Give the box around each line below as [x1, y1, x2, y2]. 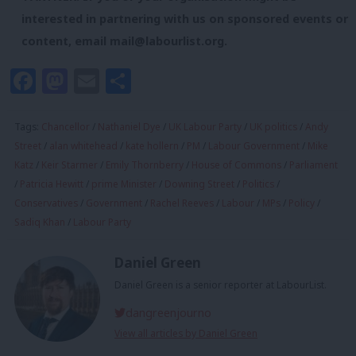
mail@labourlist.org [110, 33, 224, 48]
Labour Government [208, 139, 300, 153]
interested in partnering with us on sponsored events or [21, 10, 348, 26]
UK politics [250, 120, 297, 134]
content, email [21, 33, 110, 48]
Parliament [289, 158, 338, 172]
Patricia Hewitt [20, 177, 83, 192]
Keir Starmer [41, 158, 98, 172]
